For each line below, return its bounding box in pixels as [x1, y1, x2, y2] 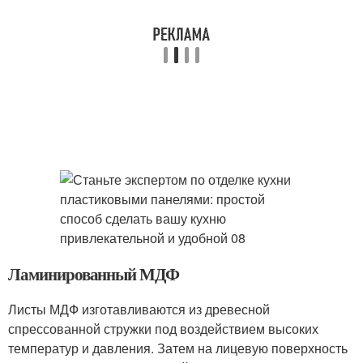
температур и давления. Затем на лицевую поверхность [8, 339, 348, 357]
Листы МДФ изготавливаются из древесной [8, 300, 270, 318]
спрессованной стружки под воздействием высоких [8, 319, 318, 338]
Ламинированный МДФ [8, 262, 180, 286]
